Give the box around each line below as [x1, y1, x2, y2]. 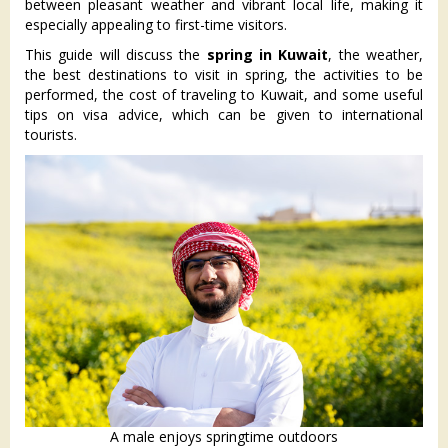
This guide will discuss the [25, 45, 207, 64]
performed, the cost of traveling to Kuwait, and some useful [25, 85, 423, 104]
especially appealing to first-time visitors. [25, 15, 287, 34]
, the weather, [328, 45, 424, 64]
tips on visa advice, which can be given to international [25, 105, 423, 124]
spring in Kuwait [206, 45, 329, 64]
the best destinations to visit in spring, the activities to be [25, 65, 423, 84]
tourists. [25, 125, 77, 144]
